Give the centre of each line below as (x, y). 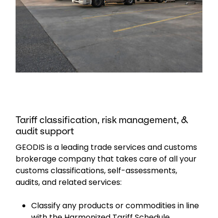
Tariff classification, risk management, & (102, 120)
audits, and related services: (69, 182)
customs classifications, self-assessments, (96, 171)
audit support (45, 131)
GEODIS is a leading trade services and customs (106, 147)
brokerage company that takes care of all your (106, 159)
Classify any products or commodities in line (115, 206)
